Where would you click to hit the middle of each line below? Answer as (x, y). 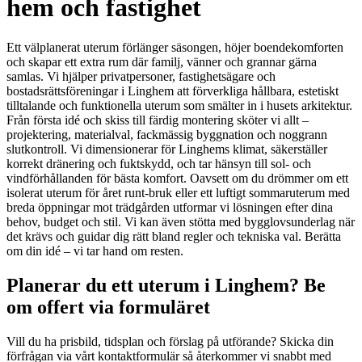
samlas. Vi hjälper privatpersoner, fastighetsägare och (141, 76)
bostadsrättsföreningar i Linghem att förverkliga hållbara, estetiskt (173, 90)
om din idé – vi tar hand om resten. (95, 250)
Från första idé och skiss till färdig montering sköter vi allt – (158, 120)
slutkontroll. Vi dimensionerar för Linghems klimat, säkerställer (167, 149)
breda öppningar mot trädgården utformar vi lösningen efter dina (170, 207)
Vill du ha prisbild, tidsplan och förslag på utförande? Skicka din (170, 341)
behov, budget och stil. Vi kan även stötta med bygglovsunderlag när (181, 221)
